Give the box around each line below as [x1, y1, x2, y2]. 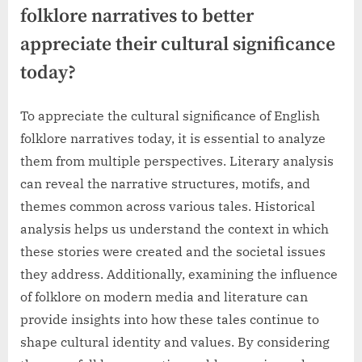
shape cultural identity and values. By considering [20, 334, 330, 351]
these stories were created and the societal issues [20, 243, 326, 260]
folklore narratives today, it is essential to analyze [20, 130, 326, 147]
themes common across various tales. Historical [20, 198, 315, 215]
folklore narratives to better [20, 5, 254, 29]
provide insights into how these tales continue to [20, 311, 319, 328]
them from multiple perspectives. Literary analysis [20, 153, 334, 170]
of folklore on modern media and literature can [20, 288, 308, 305]
